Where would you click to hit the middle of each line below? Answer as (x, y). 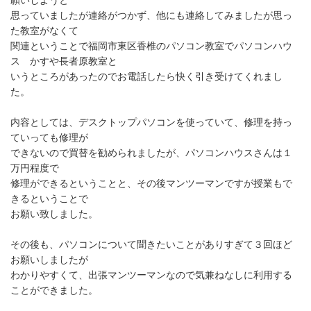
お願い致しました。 (54, 214)
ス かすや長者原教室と (64, 61)
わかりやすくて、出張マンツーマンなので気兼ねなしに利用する (151, 275)
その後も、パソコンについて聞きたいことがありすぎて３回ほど (151, 244)
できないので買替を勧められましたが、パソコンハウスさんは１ (151, 153)
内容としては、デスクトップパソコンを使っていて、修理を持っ (151, 122)
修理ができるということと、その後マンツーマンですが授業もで (151, 183)
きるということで (49, 199)
